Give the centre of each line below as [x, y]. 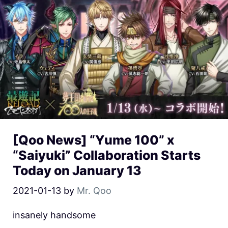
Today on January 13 [77, 171]
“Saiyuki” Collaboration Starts [107, 155]
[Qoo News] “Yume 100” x [94, 140]
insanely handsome [54, 215]
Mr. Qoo [94, 191]
